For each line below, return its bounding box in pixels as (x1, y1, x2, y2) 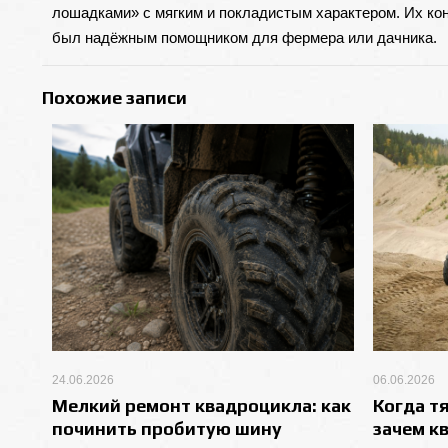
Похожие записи (42, 87, 187, 108)
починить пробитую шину (51, 418, 282, 440)
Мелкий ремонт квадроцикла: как (51, 395, 351, 417)
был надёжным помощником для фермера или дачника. (51, 29, 437, 46)
